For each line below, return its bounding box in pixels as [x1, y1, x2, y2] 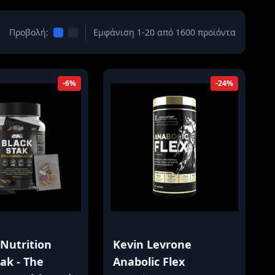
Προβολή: [9, 26, 48, 38]
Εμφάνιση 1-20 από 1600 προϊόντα [93, 26, 236, 38]
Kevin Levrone [113, 237, 192, 252]
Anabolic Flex [113, 254, 185, 269]
